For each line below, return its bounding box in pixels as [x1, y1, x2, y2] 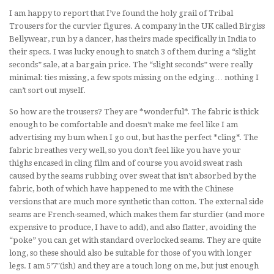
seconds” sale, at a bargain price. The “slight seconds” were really [9, 60, 253, 70]
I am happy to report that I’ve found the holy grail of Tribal [9, 9, 233, 18]
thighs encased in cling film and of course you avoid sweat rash [9, 158, 242, 168]
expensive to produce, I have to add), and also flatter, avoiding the [9, 222, 256, 232]
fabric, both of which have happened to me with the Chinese [9, 183, 234, 193]
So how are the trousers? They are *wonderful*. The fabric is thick [9, 106, 259, 116]
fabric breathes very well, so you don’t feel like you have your [9, 145, 241, 155]
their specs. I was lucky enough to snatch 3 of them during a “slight [9, 47, 256, 57]
